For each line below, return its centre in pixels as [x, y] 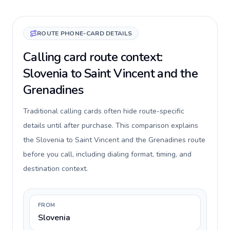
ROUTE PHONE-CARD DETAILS [85, 33]
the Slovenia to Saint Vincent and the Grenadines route [114, 140]
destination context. [55, 169]
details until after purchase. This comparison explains [111, 126]
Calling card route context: [93, 57]
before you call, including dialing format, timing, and [107, 154]
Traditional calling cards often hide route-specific [104, 111]
